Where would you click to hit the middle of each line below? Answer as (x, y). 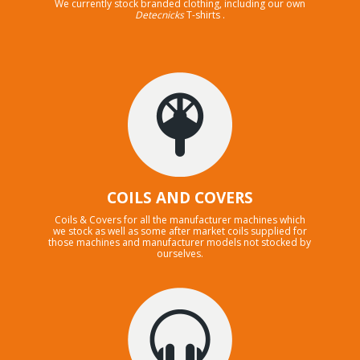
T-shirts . (204, 14)
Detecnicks (159, 14)
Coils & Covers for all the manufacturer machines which (180, 219)
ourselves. (180, 253)
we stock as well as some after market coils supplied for (180, 231)
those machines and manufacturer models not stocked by (180, 242)
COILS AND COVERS (180, 197)
